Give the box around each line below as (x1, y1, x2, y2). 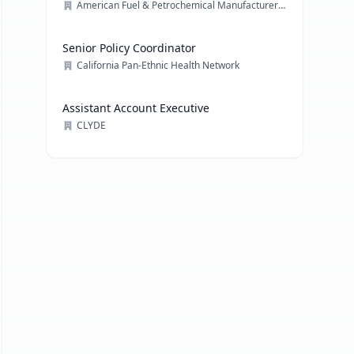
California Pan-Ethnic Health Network (77, 58, 240, 72)
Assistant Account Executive (62, 100, 210, 115)
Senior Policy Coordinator (62, 40, 197, 55)
